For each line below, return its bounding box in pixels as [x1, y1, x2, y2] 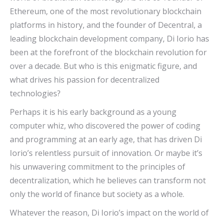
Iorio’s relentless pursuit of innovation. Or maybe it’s [10, 148, 202, 159]
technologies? [10, 88, 61, 99]
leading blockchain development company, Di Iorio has [10, 33, 209, 44]
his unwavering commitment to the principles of [10, 161, 185, 173]
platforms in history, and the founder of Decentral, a [10, 20, 202, 31]
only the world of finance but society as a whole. [10, 189, 184, 200]
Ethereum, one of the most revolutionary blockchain [10, 6, 201, 17]
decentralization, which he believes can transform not [10, 175, 206, 186]
